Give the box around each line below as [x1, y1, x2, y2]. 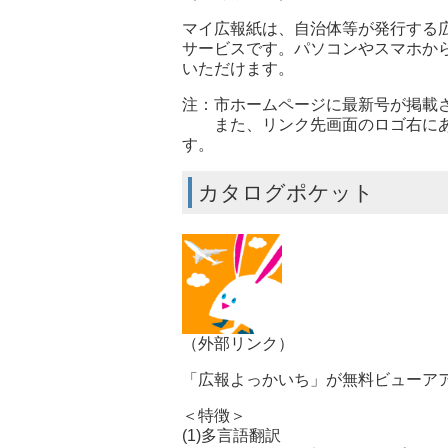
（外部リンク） [182, 334, 294, 352]
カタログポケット [198, 180, 374, 204]
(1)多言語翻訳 [182, 426, 281, 444]
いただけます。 [182, 59, 294, 77]
